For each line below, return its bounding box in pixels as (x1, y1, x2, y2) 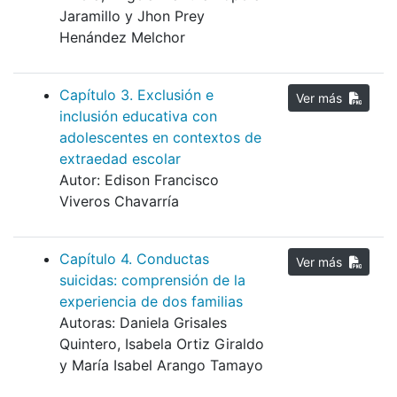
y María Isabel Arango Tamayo (59, 356, 263, 375)
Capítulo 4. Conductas (59, 250, 209, 269)
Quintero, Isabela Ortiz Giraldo (59, 335, 264, 354)
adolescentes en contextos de (59, 128, 261, 147)
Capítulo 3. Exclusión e (59, 86, 214, 105)
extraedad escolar (59, 150, 181, 168)
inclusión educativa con (59, 107, 217, 126)
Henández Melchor (59, 28, 185, 47)
